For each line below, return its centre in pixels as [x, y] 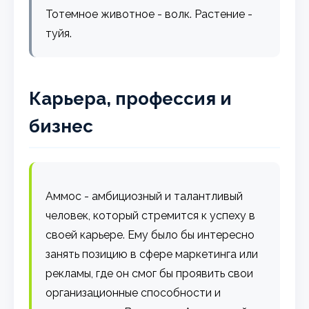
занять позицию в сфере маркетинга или [152, 254]
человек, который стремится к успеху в [151, 215]
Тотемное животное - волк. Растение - [149, 14]
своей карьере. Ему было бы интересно [150, 235]
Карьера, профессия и [131, 98]
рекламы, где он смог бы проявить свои [150, 273]
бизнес [61, 126]
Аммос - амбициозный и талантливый [144, 196]
